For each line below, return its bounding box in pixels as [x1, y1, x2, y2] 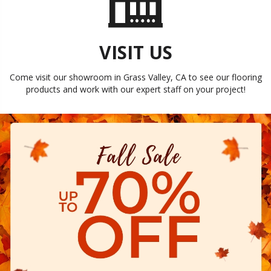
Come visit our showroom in [9, 71, 123, 83]
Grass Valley [123, 71, 171, 83]
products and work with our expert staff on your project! [25, 83, 246, 95]
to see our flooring [186, 71, 262, 83]
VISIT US [99, 39, 172, 65]
